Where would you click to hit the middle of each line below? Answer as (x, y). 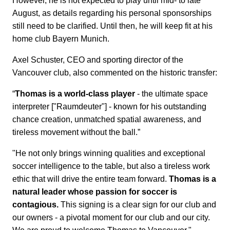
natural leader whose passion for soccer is (95, 192)
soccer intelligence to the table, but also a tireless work (111, 166)
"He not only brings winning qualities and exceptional (109, 154)
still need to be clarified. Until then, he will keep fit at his (112, 26)
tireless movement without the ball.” (76, 132)
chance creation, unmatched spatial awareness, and (107, 120)
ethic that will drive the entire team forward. (91, 179)
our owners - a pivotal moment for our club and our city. (111, 218)
